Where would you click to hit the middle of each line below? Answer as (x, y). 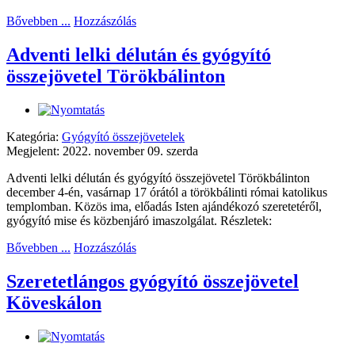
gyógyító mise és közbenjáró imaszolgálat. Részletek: (139, 221)
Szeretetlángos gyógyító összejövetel (153, 281)
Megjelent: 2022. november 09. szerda (102, 151)
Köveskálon (54, 302)
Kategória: (34, 137)
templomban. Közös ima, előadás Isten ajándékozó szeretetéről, (164, 206)
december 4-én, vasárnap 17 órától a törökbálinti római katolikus (167, 192)
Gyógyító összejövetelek (123, 137)
